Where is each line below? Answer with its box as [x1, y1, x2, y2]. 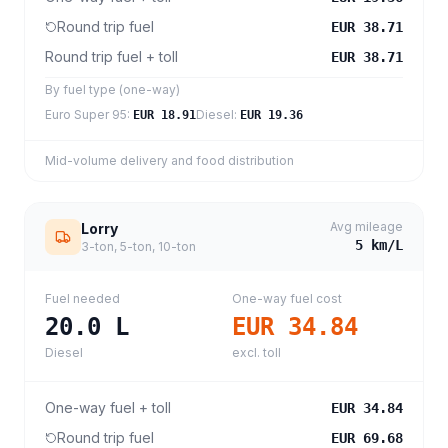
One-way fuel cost [232, 291, 342, 306]
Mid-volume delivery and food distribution [45, 153, 294, 168]
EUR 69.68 [331, 430, 403, 446]
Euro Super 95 [45, 107, 127, 122]
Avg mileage [330, 219, 403, 234]
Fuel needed [45, 291, 120, 306]
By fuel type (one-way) [45, 82, 180, 97]
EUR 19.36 [240, 108, 303, 122]
